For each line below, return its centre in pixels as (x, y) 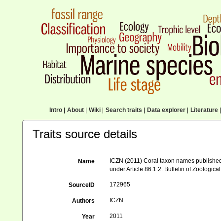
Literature (204, 110)
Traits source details (85, 134)
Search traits (124, 110)
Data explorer (166, 110)
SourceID (82, 185)
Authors (84, 201)
